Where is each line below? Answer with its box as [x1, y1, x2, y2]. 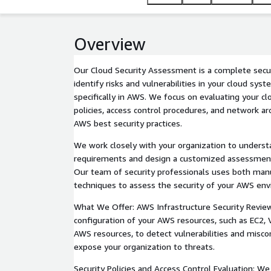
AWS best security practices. [74, 118, 182, 128]
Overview [74, 34, 146, 54]
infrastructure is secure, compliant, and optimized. [74, 13, 267, 24]
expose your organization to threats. [74, 241, 215, 252]
